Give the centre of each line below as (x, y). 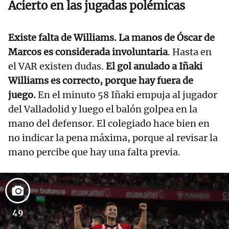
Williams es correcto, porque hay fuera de (101, 81)
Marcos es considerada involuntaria (88, 52)
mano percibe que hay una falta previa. (94, 152)
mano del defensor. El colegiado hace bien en (109, 124)
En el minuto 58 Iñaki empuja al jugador (127, 95)
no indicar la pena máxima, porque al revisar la (113, 138)
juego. (22, 95)
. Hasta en (190, 52)
